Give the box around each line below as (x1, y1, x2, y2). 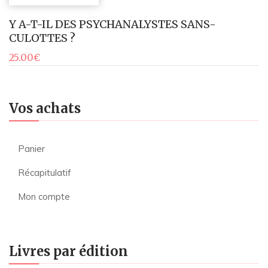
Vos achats (9, 100, 81, 117)
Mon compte (18, 191, 70, 203)
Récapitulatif (18, 167, 71, 179)
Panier (18, 143, 45, 155)
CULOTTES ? (9, 31, 75, 45)
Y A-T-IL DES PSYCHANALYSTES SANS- (9, 17, 216, 32)
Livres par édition (9, 243, 128, 260)
